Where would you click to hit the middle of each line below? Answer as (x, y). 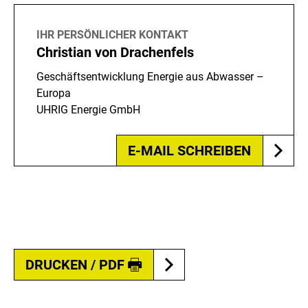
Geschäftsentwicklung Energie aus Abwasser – (150, 77)
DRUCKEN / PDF (75, 265)
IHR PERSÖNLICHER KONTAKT (112, 35)
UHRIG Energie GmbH (88, 110)
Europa (54, 93)
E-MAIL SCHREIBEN (189, 151)
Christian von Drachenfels (115, 53)
